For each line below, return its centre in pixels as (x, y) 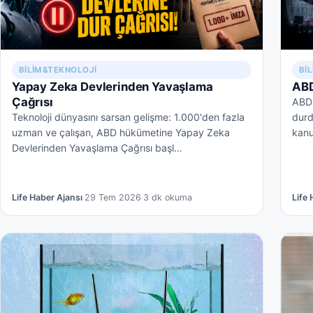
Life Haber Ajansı (47, 198)
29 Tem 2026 (113, 198)
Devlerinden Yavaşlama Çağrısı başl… (97, 148)
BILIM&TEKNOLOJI (58, 70)
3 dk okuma (168, 198)
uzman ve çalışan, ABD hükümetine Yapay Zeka (121, 133)
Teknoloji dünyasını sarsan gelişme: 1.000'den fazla (128, 117)
